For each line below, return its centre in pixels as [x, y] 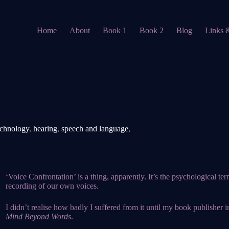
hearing [45, 129]
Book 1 [115, 30]
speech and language [95, 129]
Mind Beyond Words [38, 216]
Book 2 [152, 30]
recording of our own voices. [52, 186]
